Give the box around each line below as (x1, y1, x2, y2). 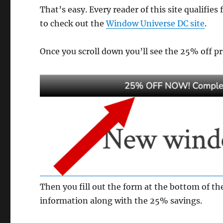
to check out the (40, 18, 107, 29)
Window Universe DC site (106, 18, 205, 29)
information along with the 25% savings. (40, 196, 205, 206)
